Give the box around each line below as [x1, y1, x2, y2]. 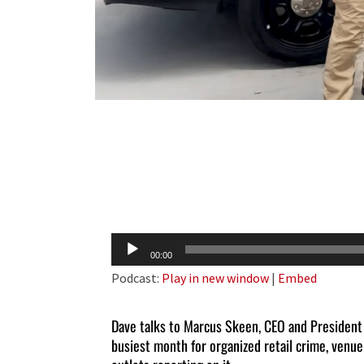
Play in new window [162, 270, 269, 286]
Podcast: [111, 270, 162, 286]
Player [110, 261, 146, 277]
